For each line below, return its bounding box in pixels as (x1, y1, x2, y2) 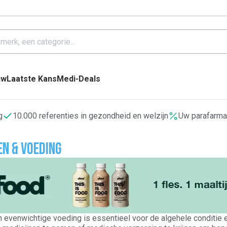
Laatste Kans (7, 74, 57, 84)
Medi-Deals (57, 74, 100, 84)
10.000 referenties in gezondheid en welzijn (13, 111, 168, 121)
